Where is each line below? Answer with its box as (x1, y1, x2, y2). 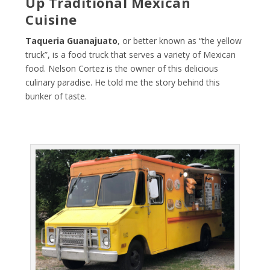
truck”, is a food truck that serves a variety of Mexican (25, 48, 236, 60)
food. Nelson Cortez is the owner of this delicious (25, 62, 219, 74)
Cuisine (25, 10, 77, 28)
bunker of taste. (25, 90, 87, 102)
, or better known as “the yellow (118, 34, 242, 46)
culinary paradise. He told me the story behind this (25, 76, 221, 88)
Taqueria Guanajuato (25, 34, 118, 46)
